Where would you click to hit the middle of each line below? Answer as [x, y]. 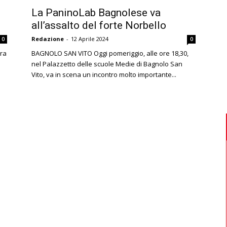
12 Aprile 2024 [90, 39]
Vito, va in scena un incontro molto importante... [104, 74]
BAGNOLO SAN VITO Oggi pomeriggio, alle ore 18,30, [110, 53]
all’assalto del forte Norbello [99, 25]
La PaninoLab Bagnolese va [96, 13]
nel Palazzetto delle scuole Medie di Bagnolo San [107, 64]
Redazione [48, 39]
